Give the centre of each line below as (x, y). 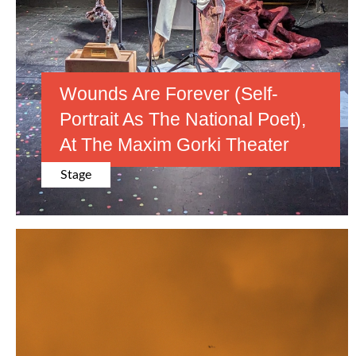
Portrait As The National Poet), (183, 120)
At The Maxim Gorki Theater (174, 145)
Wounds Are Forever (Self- (169, 94)
